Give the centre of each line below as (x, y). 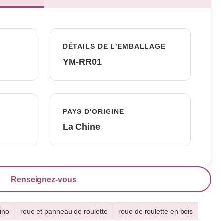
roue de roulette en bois (155, 211)
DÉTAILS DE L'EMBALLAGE (114, 46)
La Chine (82, 127)
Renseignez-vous (44, 179)
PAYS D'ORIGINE (94, 111)
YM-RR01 (82, 62)
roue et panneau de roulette (64, 211)
